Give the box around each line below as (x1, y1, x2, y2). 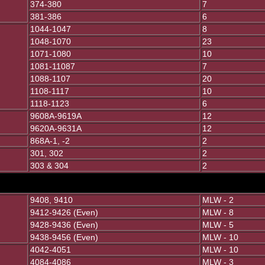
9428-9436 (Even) (30, 221, 98, 230)
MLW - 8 (202, 208, 234, 217)
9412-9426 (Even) (30, 208, 98, 217)
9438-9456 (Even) (30, 233, 98, 242)
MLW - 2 (202, 196, 234, 205)
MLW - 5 (202, 221, 234, 230)
